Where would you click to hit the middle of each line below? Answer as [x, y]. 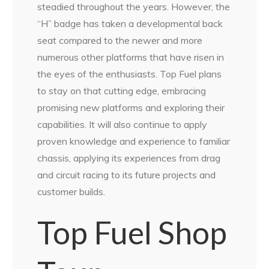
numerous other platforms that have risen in [131, 57]
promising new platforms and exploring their [131, 107]
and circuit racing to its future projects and [127, 174]
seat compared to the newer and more [120, 40]
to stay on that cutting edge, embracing [122, 90]
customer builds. [71, 191]
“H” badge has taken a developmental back [130, 23]
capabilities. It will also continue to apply [122, 124]
